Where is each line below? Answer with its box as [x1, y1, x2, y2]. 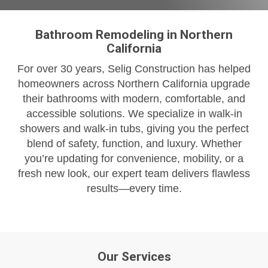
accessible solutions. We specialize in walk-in [26, 108, 242, 120]
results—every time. [86, 182, 182, 194]
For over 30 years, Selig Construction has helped [17, 63, 251, 75]
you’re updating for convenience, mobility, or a [25, 153, 243, 165]
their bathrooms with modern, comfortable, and [23, 93, 245, 105]
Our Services [97, 249, 171, 264]
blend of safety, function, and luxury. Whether [26, 138, 242, 150]
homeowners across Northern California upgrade [18, 78, 250, 90]
